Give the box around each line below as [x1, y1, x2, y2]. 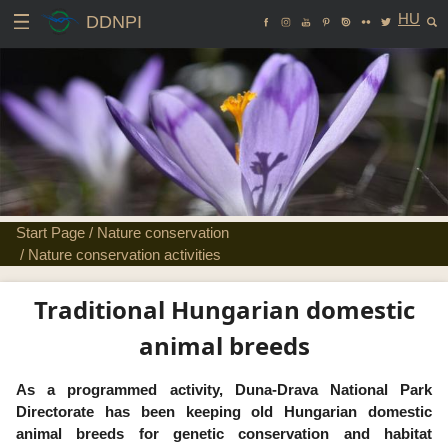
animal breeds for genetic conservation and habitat [16, 425, 432, 442]
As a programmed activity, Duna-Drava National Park [16, 381, 432, 398]
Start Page [16, 224, 85, 241]
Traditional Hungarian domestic [33, 293, 415, 326]
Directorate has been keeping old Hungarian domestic [16, 403, 432, 420]
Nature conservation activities [28, 246, 221, 263]
